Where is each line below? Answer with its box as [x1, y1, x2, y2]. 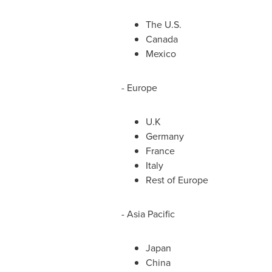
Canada [145, 32, 178, 46]
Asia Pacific [126, 207, 175, 221]
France [145, 144, 175, 158]
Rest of [145, 173, 178, 187]
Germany [145, 129, 184, 143]
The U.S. [145, 18, 182, 32]
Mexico [145, 47, 176, 61]
